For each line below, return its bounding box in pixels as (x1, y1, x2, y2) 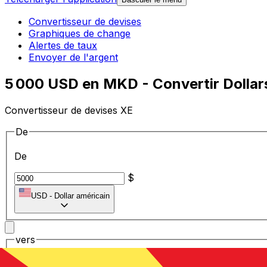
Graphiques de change (29, 27, 131, 40)
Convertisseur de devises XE (5, 104, 133, 116)
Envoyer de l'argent (29, 51, 118, 64)
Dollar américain (54, 191, 110, 201)
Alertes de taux (29, 39, 97, 52)
